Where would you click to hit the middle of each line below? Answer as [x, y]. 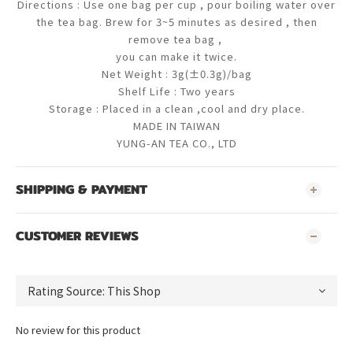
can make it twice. [188, 56]
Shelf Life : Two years [176, 91]
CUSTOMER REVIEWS [77, 236]
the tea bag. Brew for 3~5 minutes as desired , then [176, 21]
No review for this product [78, 329]
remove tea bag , [176, 39]
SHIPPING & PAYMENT [82, 189]
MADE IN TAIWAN [176, 125]
